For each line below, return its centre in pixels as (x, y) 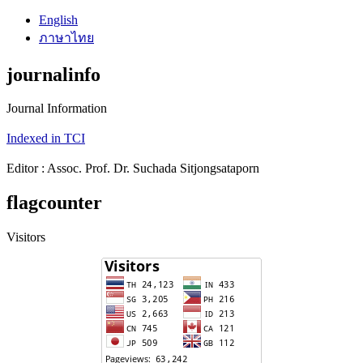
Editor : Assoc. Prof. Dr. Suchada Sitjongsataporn (133, 169)
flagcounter (54, 203)
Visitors (26, 237)
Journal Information (57, 109)
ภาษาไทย (66, 37)
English (58, 19)
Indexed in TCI (46, 139)
